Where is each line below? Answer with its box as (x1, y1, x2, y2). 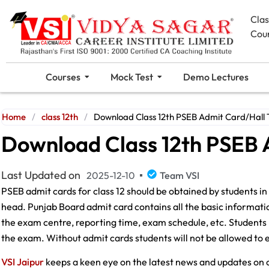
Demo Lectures (183, 70, 249, 83)
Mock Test (110, 70, 153, 83)
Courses (45, 70, 80, 83)
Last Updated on (1, 168, 80, 182)
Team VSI (160, 169, 199, 181)
